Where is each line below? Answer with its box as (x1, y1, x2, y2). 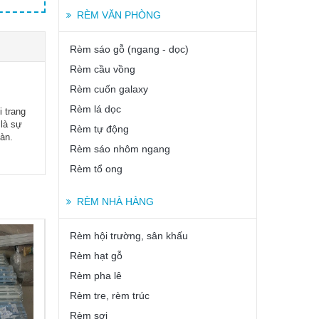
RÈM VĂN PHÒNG (77, 9, 161, 21)
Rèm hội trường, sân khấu (70, 230, 188, 241)
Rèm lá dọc (70, 103, 121, 115)
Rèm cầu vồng (70, 63, 135, 75)
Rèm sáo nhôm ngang (70, 143, 170, 155)
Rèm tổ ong (70, 163, 122, 174)
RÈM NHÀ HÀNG (77, 196, 154, 207)
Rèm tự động (70, 123, 129, 135)
